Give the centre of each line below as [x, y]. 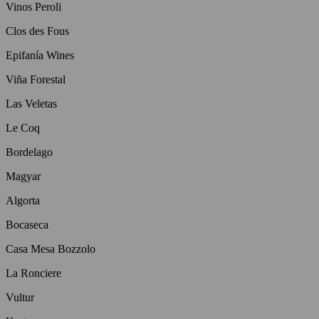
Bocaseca [27, 224]
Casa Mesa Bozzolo [51, 249]
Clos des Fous [37, 31]
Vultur [20, 297]
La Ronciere [33, 273]
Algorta [23, 200]
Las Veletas [31, 103]
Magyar [23, 176]
